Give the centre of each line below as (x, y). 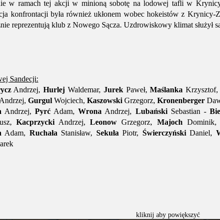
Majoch (170, 122)
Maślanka (166, 90)
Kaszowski (105, 100)
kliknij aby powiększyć (168, 215)
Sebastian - (188, 111)
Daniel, (201, 133)
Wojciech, (69, 100)
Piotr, (130, 133)
